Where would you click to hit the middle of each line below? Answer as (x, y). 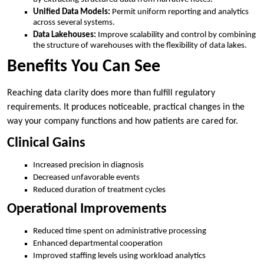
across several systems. (74, 23)
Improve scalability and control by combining (177, 35)
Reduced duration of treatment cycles (99, 190)
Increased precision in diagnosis (88, 166)
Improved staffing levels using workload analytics (119, 256)
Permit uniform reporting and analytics (180, 12)
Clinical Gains (46, 143)
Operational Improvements (87, 209)
